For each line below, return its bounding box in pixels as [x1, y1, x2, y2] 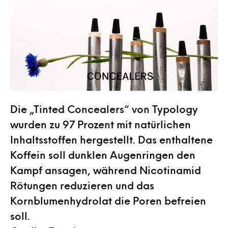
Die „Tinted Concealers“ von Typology [10, 104, 198, 113]
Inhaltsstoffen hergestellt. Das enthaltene [10, 135, 213, 144]
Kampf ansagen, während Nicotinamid [10, 165, 201, 174]
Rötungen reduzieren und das [10, 181, 154, 189]
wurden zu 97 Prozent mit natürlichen [10, 120, 191, 128]
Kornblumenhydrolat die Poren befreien [10, 196, 206, 205]
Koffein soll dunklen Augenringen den [10, 150, 195, 159]
